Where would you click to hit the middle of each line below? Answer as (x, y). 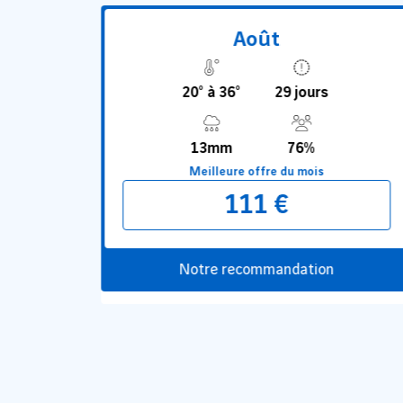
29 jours (302, 93)
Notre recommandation (256, 270)
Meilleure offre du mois (257, 172)
